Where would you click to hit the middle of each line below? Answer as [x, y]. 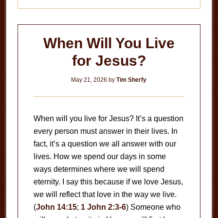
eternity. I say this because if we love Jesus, [108, 182]
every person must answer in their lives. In [105, 131]
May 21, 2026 [89, 80]
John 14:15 [56, 207]
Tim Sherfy [132, 80]
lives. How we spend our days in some [100, 156]
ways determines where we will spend [99, 169]
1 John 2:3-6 [103, 207]
